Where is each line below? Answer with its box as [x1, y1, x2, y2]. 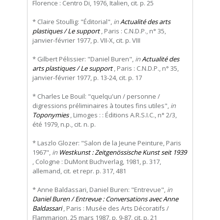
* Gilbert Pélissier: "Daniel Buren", [32, 55, 135, 64]
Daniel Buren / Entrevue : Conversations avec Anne [32, 194, 178, 204]
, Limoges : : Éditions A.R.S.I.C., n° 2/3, [69, 110, 177, 120]
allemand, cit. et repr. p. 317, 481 [32, 166, 126, 176]
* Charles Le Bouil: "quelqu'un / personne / [32, 92, 160, 101]
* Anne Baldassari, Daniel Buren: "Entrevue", [32, 185, 167, 194]
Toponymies [32, 110, 69, 120]
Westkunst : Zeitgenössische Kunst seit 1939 [59, 148, 187, 157]
